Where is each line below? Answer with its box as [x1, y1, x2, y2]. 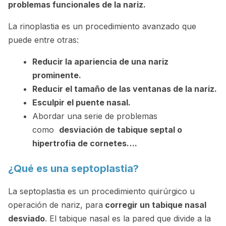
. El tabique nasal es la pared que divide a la [45, 213, 211, 223]
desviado [8, 213, 45, 223]
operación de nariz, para [8, 199, 103, 210]
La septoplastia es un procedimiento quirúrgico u [8, 186, 195, 196]
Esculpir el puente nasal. [32, 97, 131, 107]
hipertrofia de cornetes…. [32, 138, 137, 148]
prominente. [32, 70, 81, 80]
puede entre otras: [8, 34, 79, 45]
